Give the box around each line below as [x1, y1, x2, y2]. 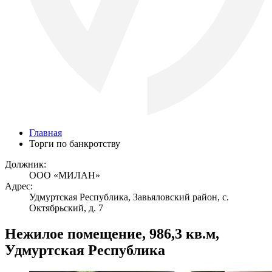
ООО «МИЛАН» [29, 170, 100, 180]
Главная [29, 127, 62, 138]
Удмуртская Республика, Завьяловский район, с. [29, 192, 229, 202]
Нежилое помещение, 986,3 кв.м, [5, 225, 219, 242]
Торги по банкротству [29, 138, 120, 149]
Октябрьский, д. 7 [29, 203, 103, 213]
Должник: [5, 159, 46, 169]
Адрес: [5, 181, 33, 191]
